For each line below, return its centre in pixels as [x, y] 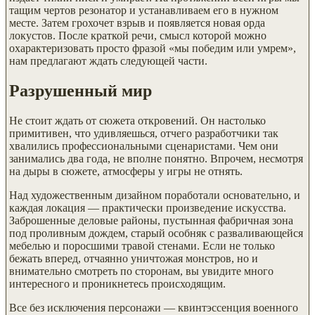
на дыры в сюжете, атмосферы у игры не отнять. [126, 171]
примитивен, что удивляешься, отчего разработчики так [144, 133]
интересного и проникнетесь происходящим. [117, 283]
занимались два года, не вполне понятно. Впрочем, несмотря [156, 158]
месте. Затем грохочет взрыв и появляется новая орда [137, 22]
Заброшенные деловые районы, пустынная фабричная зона [151, 220]
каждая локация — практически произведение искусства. [148, 207]
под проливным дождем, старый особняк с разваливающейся [156, 233]
